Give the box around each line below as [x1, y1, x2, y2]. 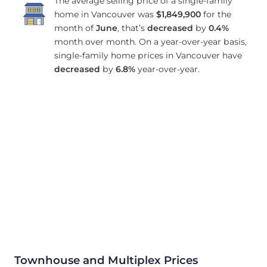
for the [200, 9, 231, 20]
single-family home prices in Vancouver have [54, 50, 242, 61]
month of [54, 23, 96, 34]
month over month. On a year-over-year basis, [54, 36, 247, 48]
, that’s [117, 23, 147, 34]
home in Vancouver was [54, 9, 156, 20]
